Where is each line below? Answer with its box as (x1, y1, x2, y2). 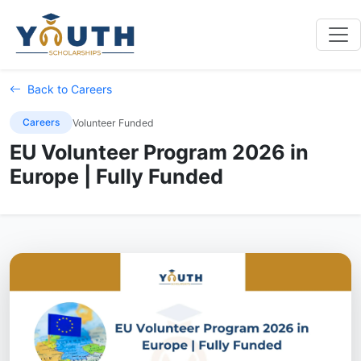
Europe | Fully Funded (10, 164, 223, 189)
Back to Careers (27, 82, 112, 96)
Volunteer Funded (73, 116, 154, 129)
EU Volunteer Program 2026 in (10, 140, 309, 164)
